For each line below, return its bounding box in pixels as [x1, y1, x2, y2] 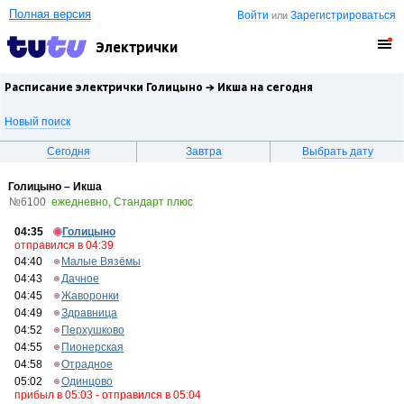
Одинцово [61, 375, 113, 388]
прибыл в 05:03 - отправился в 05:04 [14, 389, 201, 401]
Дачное [61, 272, 99, 285]
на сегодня [247, 81, 313, 94]
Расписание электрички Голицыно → [5, 81, 217, 94]
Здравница [61, 307, 117, 319]
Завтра [186, 145, 223, 158]
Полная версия [9, 7, 91, 21]
